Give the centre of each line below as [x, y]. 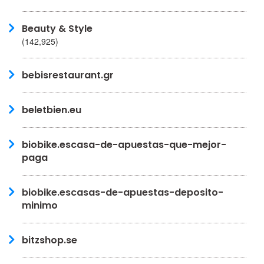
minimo [40, 205]
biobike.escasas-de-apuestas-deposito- [123, 192]
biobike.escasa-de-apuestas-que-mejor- [124, 144]
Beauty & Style [57, 28]
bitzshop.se [49, 240]
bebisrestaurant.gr [68, 75]
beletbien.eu [52, 110]
